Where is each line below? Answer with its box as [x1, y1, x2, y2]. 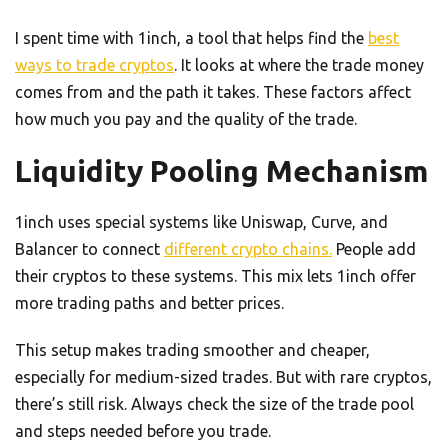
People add [332, 239, 416, 258]
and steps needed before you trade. [15, 421, 271, 440]
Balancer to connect [15, 239, 164, 258]
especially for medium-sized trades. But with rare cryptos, [15, 367, 432, 386]
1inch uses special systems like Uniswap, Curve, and [15, 212, 388, 231]
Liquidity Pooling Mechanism [15, 153, 428, 188]
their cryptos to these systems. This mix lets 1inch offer [15, 266, 416, 285]
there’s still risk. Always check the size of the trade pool [15, 394, 414, 413]
